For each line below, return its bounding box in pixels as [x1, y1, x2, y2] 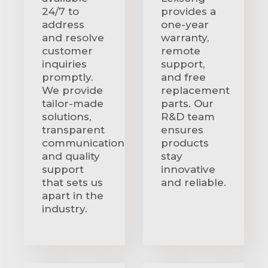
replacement [161, 84, 230, 96]
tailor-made [42, 97, 103, 109]
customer [42, 44, 93, 57]
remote [161, 44, 200, 57]
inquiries [42, 57, 87, 70]
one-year [161, 18, 209, 31]
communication [42, 136, 124, 149]
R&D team [161, 110, 215, 123]
